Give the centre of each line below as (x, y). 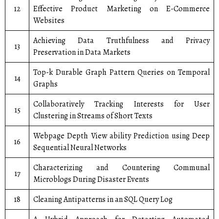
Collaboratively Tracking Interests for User (121, 104)
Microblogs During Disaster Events (91, 179)
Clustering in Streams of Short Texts (93, 116)
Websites (49, 21)
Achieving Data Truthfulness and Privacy (121, 41)
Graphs (45, 84)
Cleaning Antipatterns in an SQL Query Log (103, 199)
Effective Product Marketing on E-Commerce (121, 9)
